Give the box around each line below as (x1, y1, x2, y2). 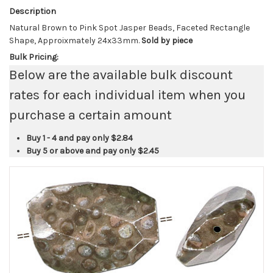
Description (9, 6, 56, 17)
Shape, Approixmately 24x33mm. (9, 35, 140, 46)
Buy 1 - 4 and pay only (26, 133, 111, 144)
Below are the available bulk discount (9, 67, 233, 83)
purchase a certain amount (9, 107, 172, 124)
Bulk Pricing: (9, 52, 58, 63)
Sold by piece (140, 35, 193, 46)
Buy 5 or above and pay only (26, 146, 138, 157)
